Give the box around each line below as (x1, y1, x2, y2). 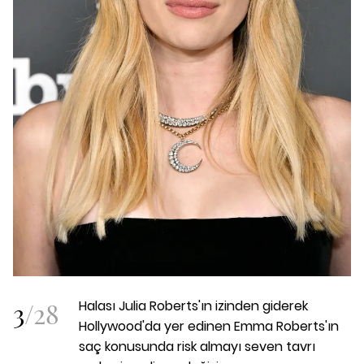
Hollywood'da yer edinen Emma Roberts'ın (79, 317, 339, 336)
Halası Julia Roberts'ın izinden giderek (79, 297, 308, 316)
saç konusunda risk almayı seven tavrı (79, 337, 315, 357)
